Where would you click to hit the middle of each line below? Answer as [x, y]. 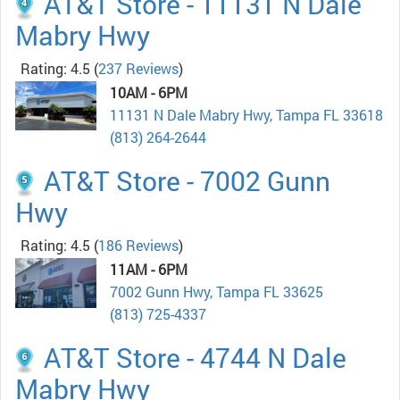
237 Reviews [138, 69]
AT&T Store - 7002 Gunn [187, 181]
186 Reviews [138, 246]
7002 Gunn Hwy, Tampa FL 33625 [217, 292]
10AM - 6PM [149, 93]
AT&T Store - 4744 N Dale [195, 358]
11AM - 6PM [149, 270]
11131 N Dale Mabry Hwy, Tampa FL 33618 [246, 115]
